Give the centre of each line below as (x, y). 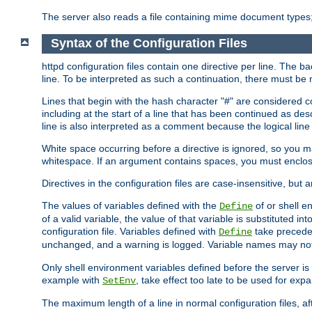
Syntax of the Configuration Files (149, 44)
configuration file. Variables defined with (130, 232)
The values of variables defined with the (131, 206)
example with (72, 280)
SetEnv (119, 281)
